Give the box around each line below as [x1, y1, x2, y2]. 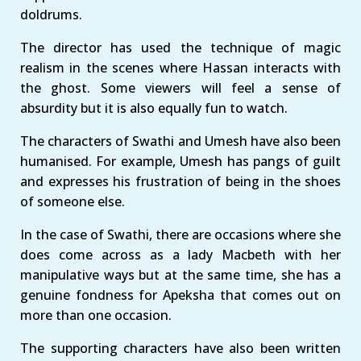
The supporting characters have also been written [20, 338, 341, 357]
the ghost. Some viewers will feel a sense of [20, 78, 341, 97]
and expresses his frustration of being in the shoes [20, 172, 341, 190]
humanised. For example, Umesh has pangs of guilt [20, 151, 341, 170]
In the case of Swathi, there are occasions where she [20, 225, 341, 243]
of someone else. [20, 192, 125, 210]
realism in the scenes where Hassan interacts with [20, 58, 341, 77]
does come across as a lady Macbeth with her [20, 245, 341, 263]
